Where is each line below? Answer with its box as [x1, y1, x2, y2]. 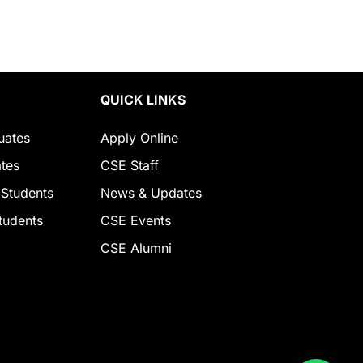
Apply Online [100, 130, 179, 147]
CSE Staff [100, 157, 160, 174]
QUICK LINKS [100, 92, 186, 109]
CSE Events [100, 212, 172, 229]
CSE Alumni [100, 240, 173, 257]
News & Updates [100, 185, 203, 202]
